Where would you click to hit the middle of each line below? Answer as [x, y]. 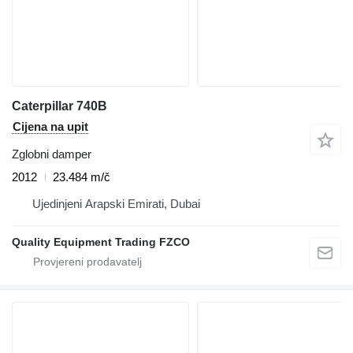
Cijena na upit [50, 127]
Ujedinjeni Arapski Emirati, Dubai [116, 204]
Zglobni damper [52, 154]
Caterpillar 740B [59, 106]
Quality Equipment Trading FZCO [101, 242]
